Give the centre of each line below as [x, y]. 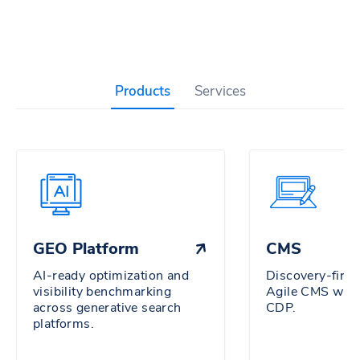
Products [142, 92]
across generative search [107, 308]
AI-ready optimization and [111, 276]
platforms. [64, 324]
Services [220, 92]
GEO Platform [86, 249]
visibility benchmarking [102, 292]
